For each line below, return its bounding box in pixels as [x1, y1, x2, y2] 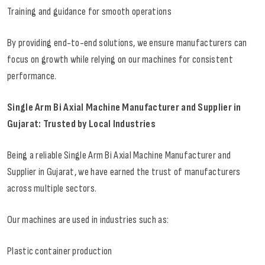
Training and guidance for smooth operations [7, 5, 172, 18]
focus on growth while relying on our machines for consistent [7, 53, 233, 66]
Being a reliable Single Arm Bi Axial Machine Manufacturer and [7, 149, 231, 162]
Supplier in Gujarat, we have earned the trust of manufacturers [7, 166, 241, 179]
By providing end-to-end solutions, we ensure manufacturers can [7, 37, 247, 50]
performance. [7, 70, 57, 83]
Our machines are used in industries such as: [7, 214, 169, 227]
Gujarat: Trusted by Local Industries [7, 118, 156, 131]
